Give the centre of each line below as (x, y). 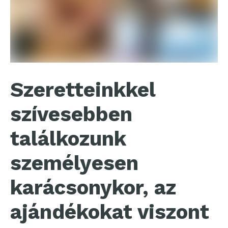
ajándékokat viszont (110, 212)
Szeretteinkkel (83, 90)
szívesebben (71, 115)
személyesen (74, 163)
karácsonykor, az (93, 188)
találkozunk (68, 139)
